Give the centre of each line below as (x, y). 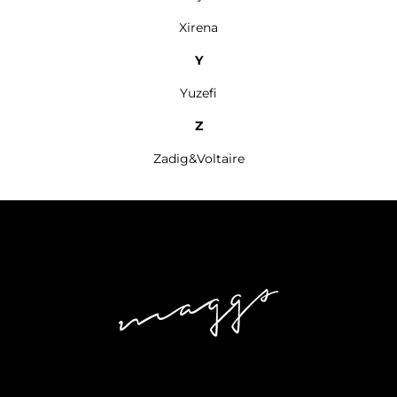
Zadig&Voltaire (198, 159)
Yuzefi (198, 93)
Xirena (198, 27)
